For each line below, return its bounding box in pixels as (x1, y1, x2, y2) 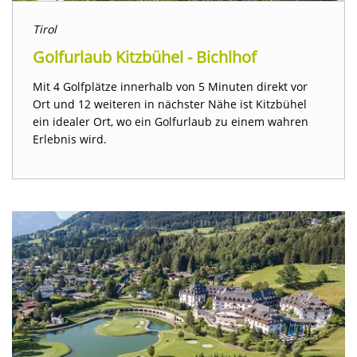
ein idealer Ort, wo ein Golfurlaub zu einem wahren (33, 114, 308, 130)
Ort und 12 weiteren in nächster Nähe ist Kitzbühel (33, 96, 307, 112)
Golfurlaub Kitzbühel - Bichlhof (33, 46, 257, 69)
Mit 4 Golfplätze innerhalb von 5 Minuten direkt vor (33, 79, 308, 95)
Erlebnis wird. (33, 131, 107, 147)
